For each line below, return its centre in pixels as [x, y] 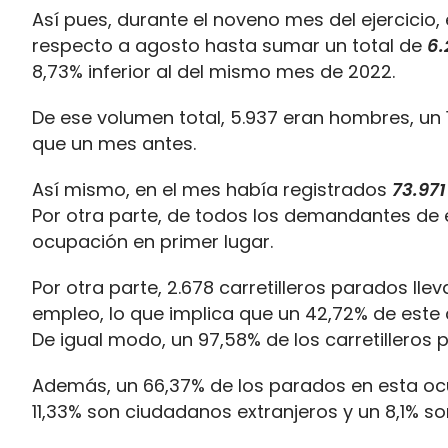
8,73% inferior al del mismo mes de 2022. [213, 71]
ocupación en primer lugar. [152, 241]
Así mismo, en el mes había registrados [209, 189]
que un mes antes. [114, 143]
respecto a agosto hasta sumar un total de [227, 45]
